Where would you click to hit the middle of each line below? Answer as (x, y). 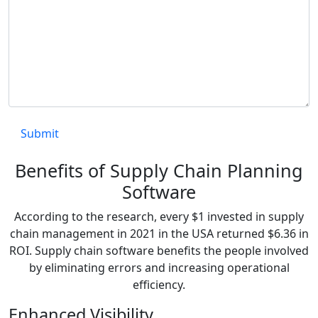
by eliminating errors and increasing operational (159, 268)
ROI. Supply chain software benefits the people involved (159, 251)
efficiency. (159, 285)
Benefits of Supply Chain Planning (159, 171)
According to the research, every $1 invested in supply (159, 217)
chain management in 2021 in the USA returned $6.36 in (159, 234)
